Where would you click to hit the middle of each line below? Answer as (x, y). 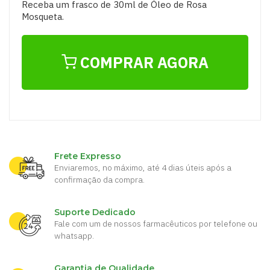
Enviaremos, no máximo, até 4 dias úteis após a (143, 168)
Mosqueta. (43, 17)
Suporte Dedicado (95, 212)
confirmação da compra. (99, 180)
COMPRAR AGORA (143, 63)
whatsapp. (74, 236)
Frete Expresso (88, 156)
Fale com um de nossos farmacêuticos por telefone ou (156, 224)
